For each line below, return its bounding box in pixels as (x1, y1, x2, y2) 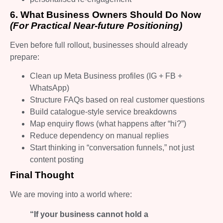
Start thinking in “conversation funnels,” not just (30, 143, 194, 152)
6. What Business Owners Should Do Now (10, 9, 201, 20)
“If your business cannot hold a (30, 210, 148, 219)
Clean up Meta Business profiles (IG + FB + (30, 72, 182, 81)
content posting (30, 155, 84, 164)
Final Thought (10, 170, 74, 181)
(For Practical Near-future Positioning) (10, 20, 182, 31)
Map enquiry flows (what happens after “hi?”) (30, 119, 186, 128)
